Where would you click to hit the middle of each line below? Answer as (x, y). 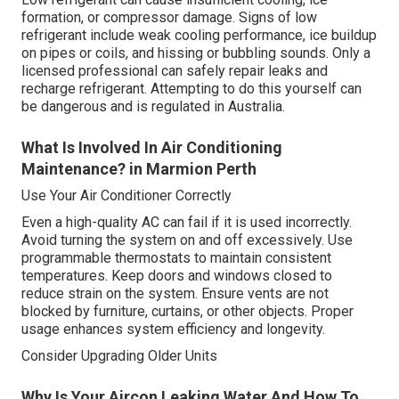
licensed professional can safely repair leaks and (175, 70)
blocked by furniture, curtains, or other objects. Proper (187, 311)
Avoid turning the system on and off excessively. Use (187, 240)
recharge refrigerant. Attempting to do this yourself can (191, 88)
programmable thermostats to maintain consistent (176, 257)
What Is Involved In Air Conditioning (152, 147)
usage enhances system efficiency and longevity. (173, 329)
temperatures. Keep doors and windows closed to (177, 275)
